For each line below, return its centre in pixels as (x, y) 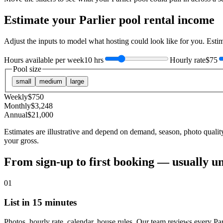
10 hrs (94, 60)
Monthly (17, 106)
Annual (16, 115)
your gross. (21, 141)
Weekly (16, 97)
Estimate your (42, 20)
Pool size (27, 69)
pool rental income (165, 20)
